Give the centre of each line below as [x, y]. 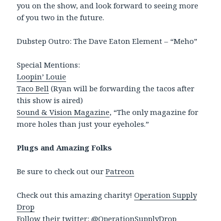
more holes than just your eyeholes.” [83, 124]
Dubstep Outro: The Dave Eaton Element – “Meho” [107, 41]
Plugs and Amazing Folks [65, 148]
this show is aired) [50, 100]
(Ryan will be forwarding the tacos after [122, 89]
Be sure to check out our [61, 171]
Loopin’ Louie [42, 77]
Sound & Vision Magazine [63, 112]
